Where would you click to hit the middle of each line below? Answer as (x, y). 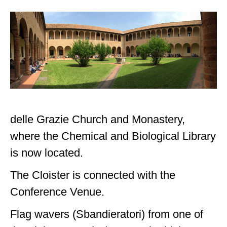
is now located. (47, 153)
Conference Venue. (58, 192)
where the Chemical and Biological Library (113, 136)
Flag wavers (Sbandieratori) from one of (107, 214)
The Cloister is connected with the (93, 175)
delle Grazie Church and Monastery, (98, 120)
